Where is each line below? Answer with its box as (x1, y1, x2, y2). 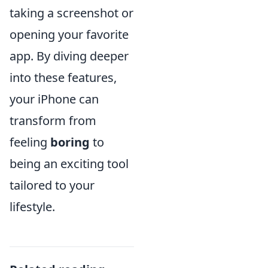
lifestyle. (10, 198, 55, 215)
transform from (10, 112, 96, 129)
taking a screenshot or (10, 4, 133, 21)
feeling (10, 133, 50, 150)
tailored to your (10, 176, 95, 193)
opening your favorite (10, 26, 129, 42)
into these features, (10, 69, 117, 86)
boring (50, 133, 90, 150)
